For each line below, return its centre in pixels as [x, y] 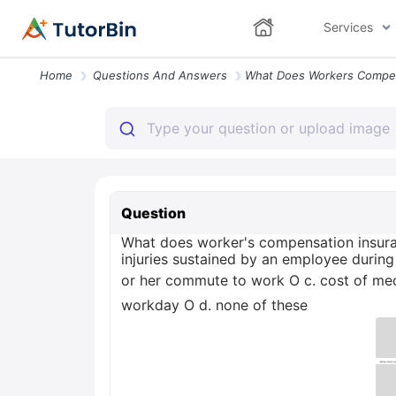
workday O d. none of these [214, 305]
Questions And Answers [160, 75]
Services [348, 27]
